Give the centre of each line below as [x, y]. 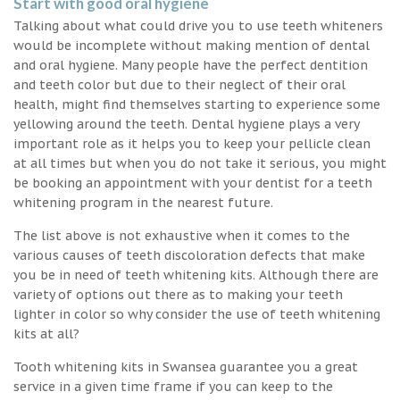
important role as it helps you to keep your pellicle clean [192, 143]
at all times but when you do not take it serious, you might [200, 163]
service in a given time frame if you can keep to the [173, 386]
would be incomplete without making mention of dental [192, 45]
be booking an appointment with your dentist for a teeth [193, 183]
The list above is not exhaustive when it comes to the [182, 235]
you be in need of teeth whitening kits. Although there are [196, 275]
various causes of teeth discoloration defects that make [189, 255]
